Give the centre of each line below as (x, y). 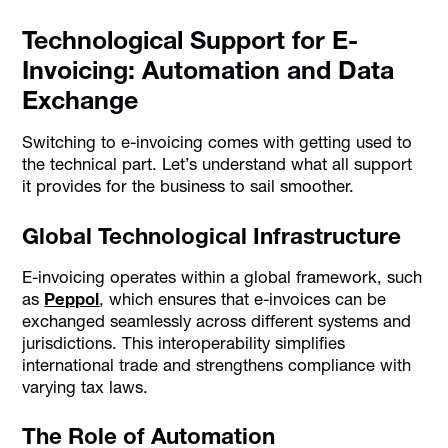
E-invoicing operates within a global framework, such (222, 277)
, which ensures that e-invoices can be (243, 299)
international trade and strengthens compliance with (217, 365)
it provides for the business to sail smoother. (188, 186)
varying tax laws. (85, 387)
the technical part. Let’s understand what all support (217, 164)
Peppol (72, 299)
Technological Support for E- (190, 39)
